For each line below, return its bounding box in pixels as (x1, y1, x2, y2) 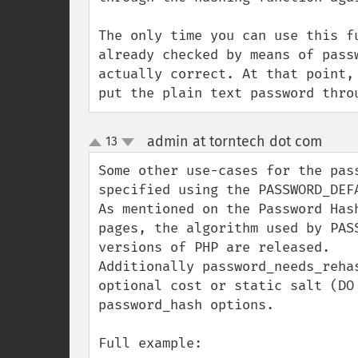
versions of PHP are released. (98, 239, 330, 256)
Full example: (98, 335, 202, 352)
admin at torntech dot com (146, 133, 322, 150)
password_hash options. (98, 296, 274, 313)
